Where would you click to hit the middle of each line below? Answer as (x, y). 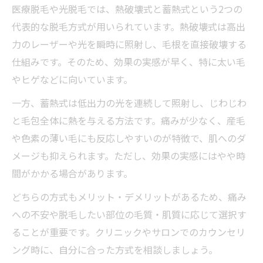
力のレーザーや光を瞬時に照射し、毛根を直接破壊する (129, 44)
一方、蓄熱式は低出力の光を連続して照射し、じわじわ (129, 102)
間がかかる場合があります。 (72, 173)
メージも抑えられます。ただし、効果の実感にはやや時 (129, 155)
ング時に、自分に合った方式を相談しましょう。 (115, 249)
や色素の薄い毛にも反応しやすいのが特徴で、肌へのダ (129, 138)
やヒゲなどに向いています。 (72, 79)
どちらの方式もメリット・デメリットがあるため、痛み (129, 196)
